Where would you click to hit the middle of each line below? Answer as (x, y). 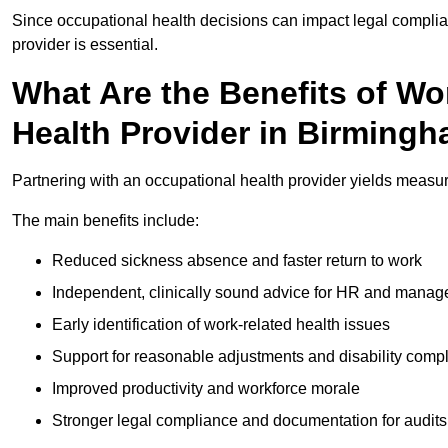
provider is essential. (85, 45)
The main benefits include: (105, 221)
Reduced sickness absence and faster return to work (237, 261)
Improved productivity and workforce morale (206, 389)
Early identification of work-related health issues (221, 325)
